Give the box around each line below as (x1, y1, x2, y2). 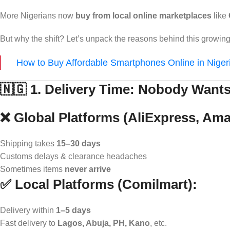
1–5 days (56, 205, 91, 215)
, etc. (150, 218, 167, 227)
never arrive (65, 164, 111, 174)
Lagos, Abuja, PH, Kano (57, 218, 150, 227)
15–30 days (56, 139, 101, 148)
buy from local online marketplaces (75, 11, 212, 20)
